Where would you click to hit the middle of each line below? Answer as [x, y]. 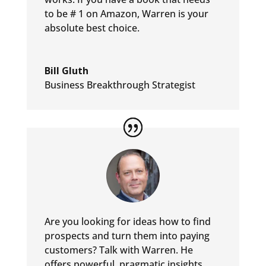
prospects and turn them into [111, 236]
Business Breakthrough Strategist [120, 85]
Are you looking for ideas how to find [127, 222]
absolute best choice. [92, 28]
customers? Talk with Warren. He [118, 250]
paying [194, 236]
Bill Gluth [66, 71]
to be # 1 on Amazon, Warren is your [126, 14]
